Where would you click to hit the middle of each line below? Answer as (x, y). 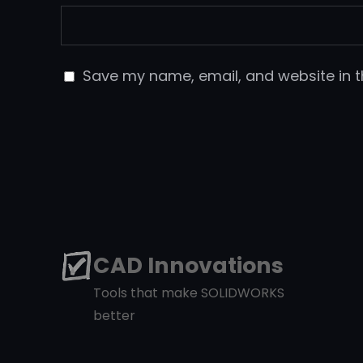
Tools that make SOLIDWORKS (189, 293)
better (115, 315)
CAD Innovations (189, 265)
